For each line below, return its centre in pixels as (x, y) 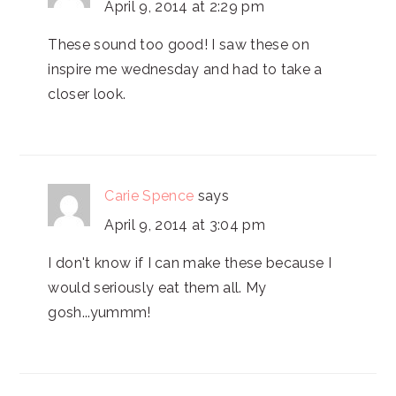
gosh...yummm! (99, 312)
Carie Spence (149, 196)
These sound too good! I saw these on (179, 45)
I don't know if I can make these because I (190, 263)
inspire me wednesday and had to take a (185, 69)
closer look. (87, 94)
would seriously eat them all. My (157, 288)
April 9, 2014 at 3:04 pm (185, 225)
